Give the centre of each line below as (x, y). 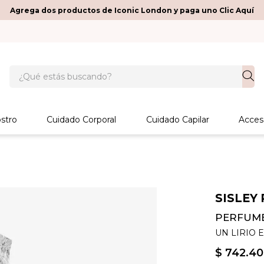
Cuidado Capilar (177, 120)
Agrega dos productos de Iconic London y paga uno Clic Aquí (132, 10)
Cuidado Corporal (82, 120)
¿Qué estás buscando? (62, 70)
